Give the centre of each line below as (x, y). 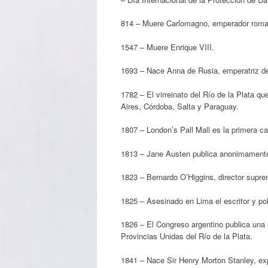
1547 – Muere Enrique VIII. (167, 47)
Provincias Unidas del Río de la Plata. (187, 236)
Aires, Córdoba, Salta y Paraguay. (180, 106)
